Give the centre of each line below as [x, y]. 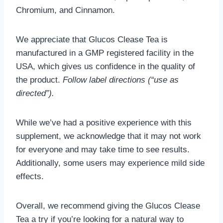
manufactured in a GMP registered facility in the [105, 53]
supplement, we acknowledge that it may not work [109, 136]
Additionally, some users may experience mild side [110, 163]
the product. [39, 80]
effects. [30, 177]
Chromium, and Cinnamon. [65, 10]
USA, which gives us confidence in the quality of [106, 67]
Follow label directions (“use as [121, 80]
